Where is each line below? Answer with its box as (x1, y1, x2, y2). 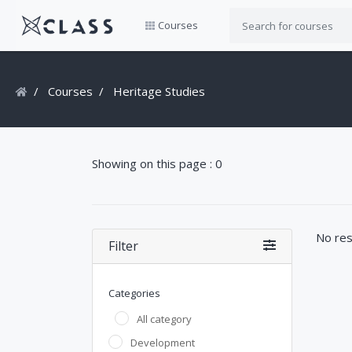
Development (130, 335, 195, 350)
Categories (108, 286, 160, 300)
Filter (108, 237, 138, 255)
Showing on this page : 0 (92, 156, 222, 171)
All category (137, 312, 192, 326)
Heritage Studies (110, 83, 205, 99)
